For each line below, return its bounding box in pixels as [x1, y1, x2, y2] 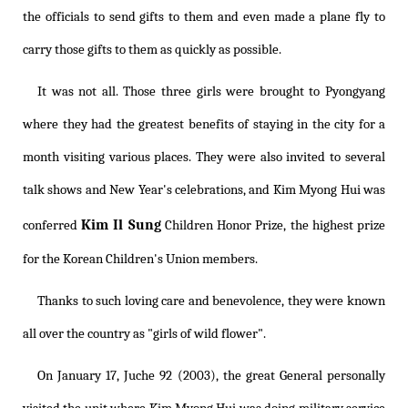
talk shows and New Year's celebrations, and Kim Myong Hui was [23, 182, 385, 199]
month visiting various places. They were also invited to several [23, 149, 385, 166]
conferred [23, 218, 82, 234]
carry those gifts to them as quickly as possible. [23, 42, 281, 58]
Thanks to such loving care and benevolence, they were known [37, 293, 385, 310]
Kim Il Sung [81, 216, 161, 234]
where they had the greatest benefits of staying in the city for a [23, 117, 385, 133]
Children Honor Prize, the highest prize [160, 218, 386, 234]
